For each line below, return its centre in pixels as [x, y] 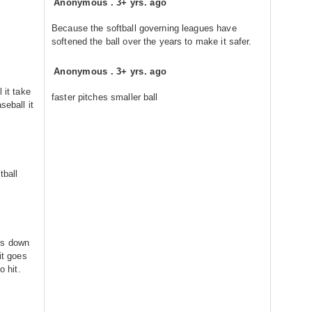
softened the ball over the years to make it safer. [152, 41]
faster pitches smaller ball [105, 97]
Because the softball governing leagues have [144, 28]
